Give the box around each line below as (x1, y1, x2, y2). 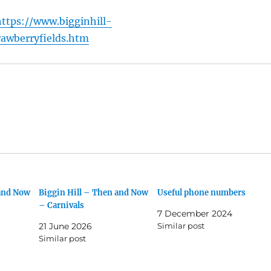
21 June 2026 (39, 221, 93, 232)
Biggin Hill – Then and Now (39, 188, 149, 198)
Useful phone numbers (157, 188, 246, 198)
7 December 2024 (157, 208, 232, 220)
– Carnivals (39, 200, 85, 211)
